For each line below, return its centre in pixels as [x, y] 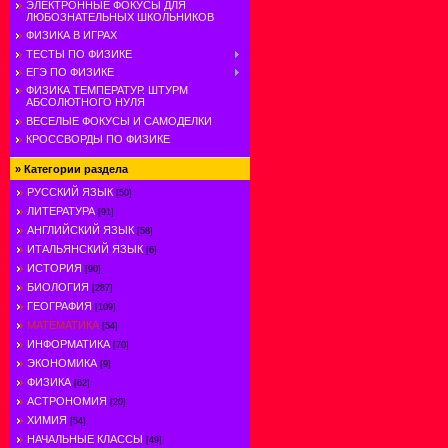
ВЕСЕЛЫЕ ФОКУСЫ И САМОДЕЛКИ [119, 120]
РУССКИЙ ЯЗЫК [70, 192]
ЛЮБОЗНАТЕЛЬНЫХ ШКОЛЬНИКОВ [120, 16]
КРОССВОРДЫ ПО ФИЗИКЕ [98, 139]
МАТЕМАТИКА [63, 325]
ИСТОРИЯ [54, 268]
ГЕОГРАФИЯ [59, 306]
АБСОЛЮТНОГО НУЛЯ [85, 102]
